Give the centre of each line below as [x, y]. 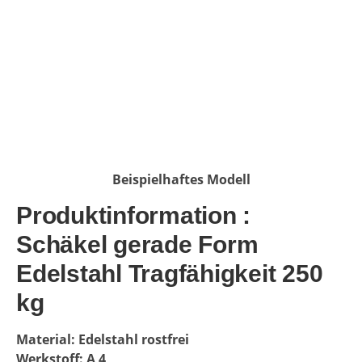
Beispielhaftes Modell [181, 179]
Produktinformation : [133, 215]
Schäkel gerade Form [137, 244]
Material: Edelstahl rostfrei [106, 339]
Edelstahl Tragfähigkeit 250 [170, 274]
